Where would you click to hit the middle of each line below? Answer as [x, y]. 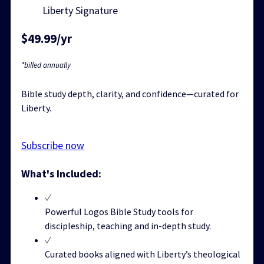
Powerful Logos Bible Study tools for [119, 211]
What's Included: [61, 173]
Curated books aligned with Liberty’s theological [143, 254]
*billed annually [46, 65]
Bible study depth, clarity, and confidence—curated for [130, 93]
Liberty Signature [80, 10]
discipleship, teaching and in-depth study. [128, 225]
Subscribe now [53, 145]
